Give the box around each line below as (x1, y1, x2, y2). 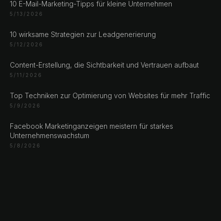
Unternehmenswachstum (10, 131, 89, 140)
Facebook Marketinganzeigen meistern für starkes (10, 122, 173, 130)
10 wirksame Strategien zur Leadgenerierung (10, 30, 156, 38)
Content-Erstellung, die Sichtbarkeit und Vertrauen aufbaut (10, 61, 199, 69)
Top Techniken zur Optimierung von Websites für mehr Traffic (10, 91, 210, 100)
